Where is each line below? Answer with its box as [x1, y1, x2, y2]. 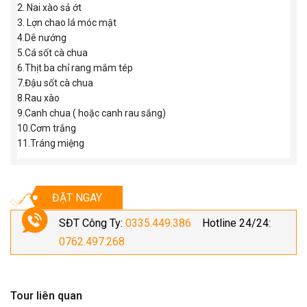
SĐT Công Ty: [59, 216, 125, 230]
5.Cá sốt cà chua [17, 47, 88, 59]
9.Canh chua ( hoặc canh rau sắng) [17, 108, 166, 119]
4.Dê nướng [17, 32, 66, 44]
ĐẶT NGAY [51, 191, 102, 204]
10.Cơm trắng [17, 123, 76, 134]
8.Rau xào [17, 93, 60, 104]
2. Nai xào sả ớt [17, 2, 82, 14]
